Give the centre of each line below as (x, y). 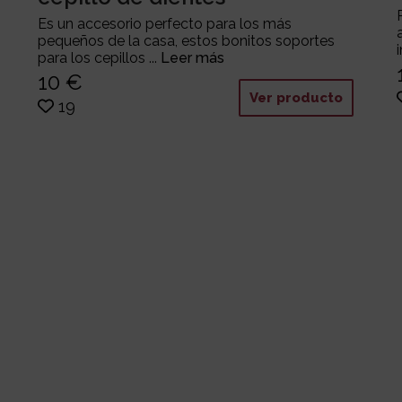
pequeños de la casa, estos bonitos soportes (186, 41)
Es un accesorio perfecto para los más (164, 24)
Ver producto (296, 98)
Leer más (192, 58)
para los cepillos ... (99, 58)
